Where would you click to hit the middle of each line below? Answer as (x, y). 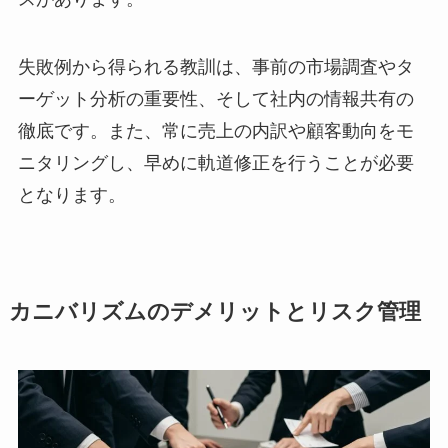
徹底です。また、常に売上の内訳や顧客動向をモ (215, 130)
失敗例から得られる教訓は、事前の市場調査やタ (215, 66)
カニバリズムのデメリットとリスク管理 (214, 311)
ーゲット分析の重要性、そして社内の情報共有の (215, 98)
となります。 (71, 194)
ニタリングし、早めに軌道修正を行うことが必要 (215, 162)
